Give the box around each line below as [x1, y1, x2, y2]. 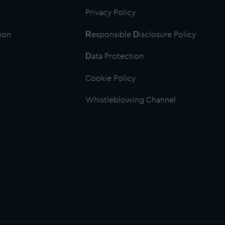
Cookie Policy [85, 74, 136, 82]
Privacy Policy [85, 9, 136, 17]
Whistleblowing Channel [85, 96, 176, 104]
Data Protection [85, 52, 144, 61]
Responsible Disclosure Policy [85, 30, 196, 39]
